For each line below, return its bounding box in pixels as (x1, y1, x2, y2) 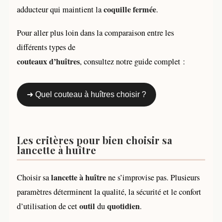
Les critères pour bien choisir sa (17, 133, 172, 147)
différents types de (17, 41, 75, 53)
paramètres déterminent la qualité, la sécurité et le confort (17, 186, 201, 197)
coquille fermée (104, 3, 156, 15)
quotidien (107, 200, 140, 212)
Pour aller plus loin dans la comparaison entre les (17, 27, 174, 38)
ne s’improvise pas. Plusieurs (106, 171, 200, 183)
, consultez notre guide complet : (80, 55, 185, 67)
